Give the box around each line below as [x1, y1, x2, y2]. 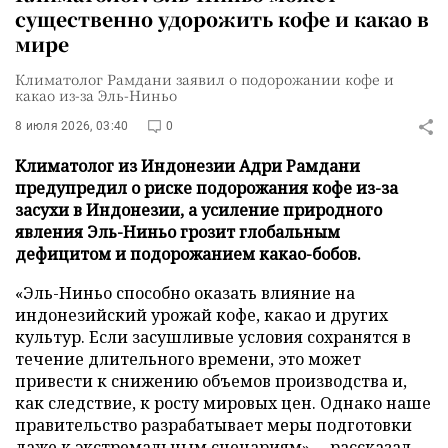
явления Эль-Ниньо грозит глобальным [15, 221, 340, 243]
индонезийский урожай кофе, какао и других [15, 304, 388, 326]
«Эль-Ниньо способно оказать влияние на [15, 282, 355, 304]
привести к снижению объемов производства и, [15, 370, 407, 392]
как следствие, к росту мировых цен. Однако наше [15, 392, 431, 414]
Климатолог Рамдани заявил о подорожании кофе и [15, 69, 394, 89]
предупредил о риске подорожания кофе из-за [15, 177, 398, 199]
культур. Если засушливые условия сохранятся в [15, 326, 411, 348]
